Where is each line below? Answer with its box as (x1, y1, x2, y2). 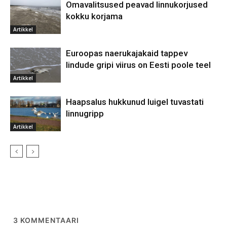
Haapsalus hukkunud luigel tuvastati (66, 97, 204, 107)
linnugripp (66, 108, 104, 119)
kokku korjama (66, 11, 123, 22)
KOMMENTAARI (18, 216, 79, 225)
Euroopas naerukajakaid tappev (66, 48, 187, 59)
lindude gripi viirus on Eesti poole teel (66, 60, 211, 70)
